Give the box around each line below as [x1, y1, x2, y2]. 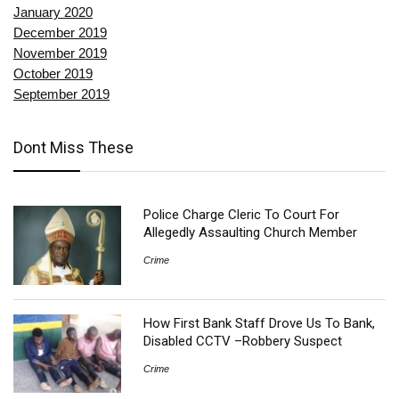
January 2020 [13, 4, 93, 20]
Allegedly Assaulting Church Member [143, 224, 358, 241]
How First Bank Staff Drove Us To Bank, [143, 314, 376, 331]
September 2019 [13, 86, 110, 102]
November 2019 [13, 45, 107, 61]
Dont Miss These [13, 138, 134, 158]
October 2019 [13, 66, 93, 82]
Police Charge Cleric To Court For [143, 207, 340, 224]
